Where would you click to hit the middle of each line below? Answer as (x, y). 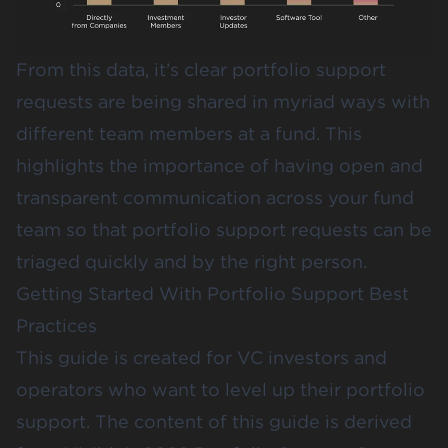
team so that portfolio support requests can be (224, 230)
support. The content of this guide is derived (214, 422)
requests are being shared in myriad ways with (223, 102)
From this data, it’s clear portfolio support (201, 70)
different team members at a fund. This (189, 134)
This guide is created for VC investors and (201, 358)
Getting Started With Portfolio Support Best (212, 294)
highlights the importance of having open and (219, 166)
